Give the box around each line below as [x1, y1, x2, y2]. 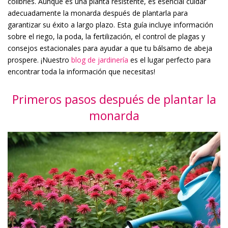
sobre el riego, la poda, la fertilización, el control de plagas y [8, 32, 205, 41]
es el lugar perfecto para [128, 55, 211, 65]
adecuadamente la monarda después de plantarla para [8, 8, 188, 18]
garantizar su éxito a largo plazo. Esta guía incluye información [8, 20, 213, 30]
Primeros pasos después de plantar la [12, 91, 216, 107]
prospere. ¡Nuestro [8, 55, 71, 65]
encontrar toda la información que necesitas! [8, 67, 155, 76]
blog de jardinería [71, 55, 128, 65]
